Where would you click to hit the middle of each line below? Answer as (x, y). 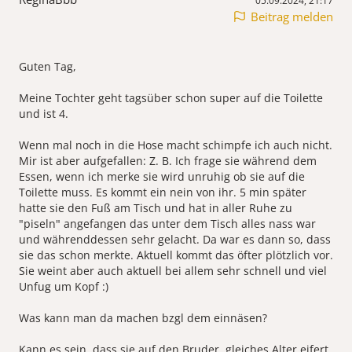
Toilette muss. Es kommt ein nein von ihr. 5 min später (163, 192)
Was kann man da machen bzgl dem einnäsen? (143, 318)
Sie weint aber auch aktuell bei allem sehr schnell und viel (173, 271)
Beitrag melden (292, 17)
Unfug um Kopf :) (64, 287)
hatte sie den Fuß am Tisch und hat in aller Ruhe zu (156, 208)
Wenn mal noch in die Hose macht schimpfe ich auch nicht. (176, 145)
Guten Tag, (48, 67)
